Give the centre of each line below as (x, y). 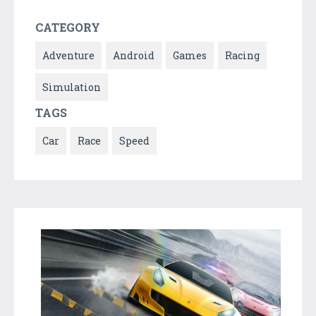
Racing (242, 55)
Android (134, 55)
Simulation (72, 87)
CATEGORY (68, 27)
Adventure (68, 55)
